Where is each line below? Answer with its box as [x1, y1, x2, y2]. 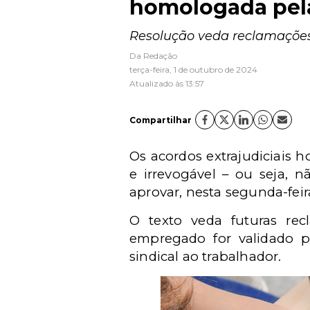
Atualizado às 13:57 [129, 78, 204, 89]
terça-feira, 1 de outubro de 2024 [129, 64, 257, 75]
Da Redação [129, 51, 177, 61]
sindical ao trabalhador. [129, 248, 282, 264]
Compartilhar [129, 114, 192, 125]
